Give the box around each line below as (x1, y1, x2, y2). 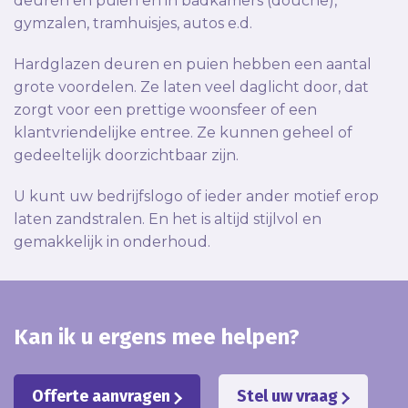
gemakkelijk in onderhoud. (14, 233, 210, 251)
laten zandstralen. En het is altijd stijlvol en (14, 210, 321, 229)
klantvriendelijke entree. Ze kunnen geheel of (14, 124, 352, 142)
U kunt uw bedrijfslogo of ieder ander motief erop (14, 188, 379, 206)
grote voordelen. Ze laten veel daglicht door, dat (14, 78, 369, 97)
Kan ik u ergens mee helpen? (14, 324, 300, 351)
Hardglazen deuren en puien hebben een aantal (14, 56, 372, 74)
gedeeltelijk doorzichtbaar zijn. (14, 147, 239, 165)
